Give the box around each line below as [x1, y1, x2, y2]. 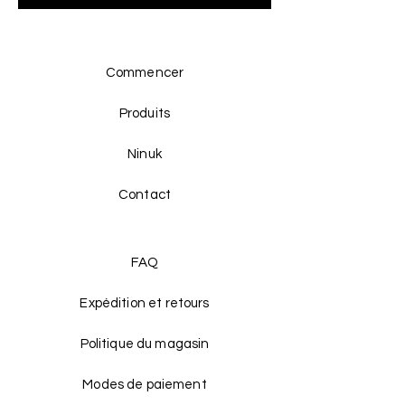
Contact [118, 188, 172, 202]
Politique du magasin [80, 337, 210, 351]
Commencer [105, 66, 184, 80]
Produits [118, 107, 171, 120]
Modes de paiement [82, 378, 207, 391]
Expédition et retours [80, 297, 210, 310]
